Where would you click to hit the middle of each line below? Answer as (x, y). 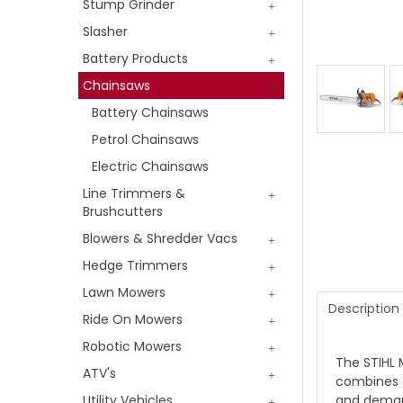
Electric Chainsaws (150, 166)
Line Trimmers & (134, 193)
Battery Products (135, 58)
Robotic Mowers (132, 346)
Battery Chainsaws (150, 112)
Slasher (105, 31)
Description (364, 309)
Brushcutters (123, 211)
